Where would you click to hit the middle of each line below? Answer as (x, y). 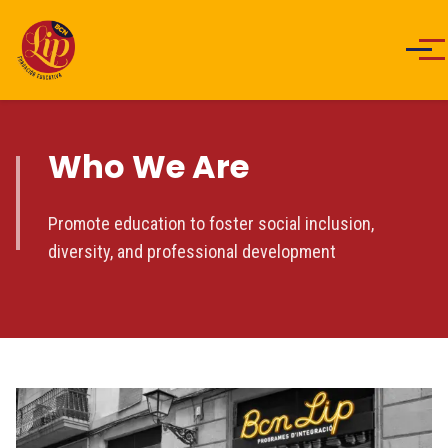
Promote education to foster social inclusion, (211, 223)
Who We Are (148, 166)
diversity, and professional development (192, 251)
